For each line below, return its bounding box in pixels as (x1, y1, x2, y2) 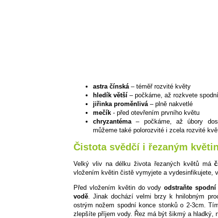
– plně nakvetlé (148, 100, 193, 108)
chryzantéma (93, 118, 131, 126)
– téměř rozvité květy (129, 83, 191, 91)
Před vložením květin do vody (73, 183, 164, 191)
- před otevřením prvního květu (111, 109, 200, 117)
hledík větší (93, 91, 127, 99)
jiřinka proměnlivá (93, 100, 148, 108)
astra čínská (93, 83, 129, 91)
